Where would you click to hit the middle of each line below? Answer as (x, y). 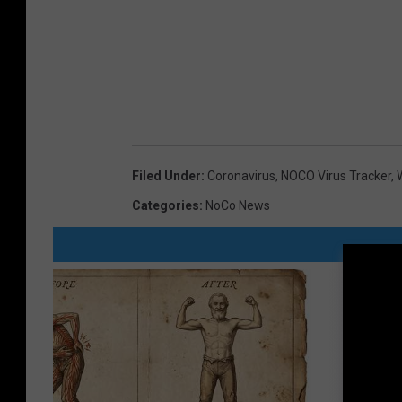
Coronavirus (241, 175)
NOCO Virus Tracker (336, 175)
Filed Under (166, 175)
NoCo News (238, 205)
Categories (166, 205)
